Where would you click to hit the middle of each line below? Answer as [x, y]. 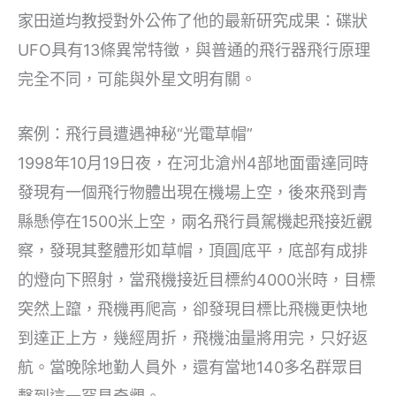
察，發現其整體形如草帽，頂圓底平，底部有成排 [193, 251]
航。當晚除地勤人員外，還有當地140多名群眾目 [190, 368]
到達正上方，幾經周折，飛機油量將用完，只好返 [193, 339]
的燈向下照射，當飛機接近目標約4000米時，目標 [197, 280]
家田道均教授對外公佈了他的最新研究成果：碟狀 [193, 21]
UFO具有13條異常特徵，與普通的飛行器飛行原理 [194, 50]
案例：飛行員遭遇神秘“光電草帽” [135, 134]
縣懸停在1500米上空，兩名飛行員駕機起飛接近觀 [195, 222]
